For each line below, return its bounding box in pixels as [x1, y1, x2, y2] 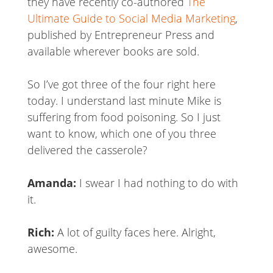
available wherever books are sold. [27, 44, 199, 59]
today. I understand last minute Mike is [27, 93, 221, 108]
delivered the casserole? [27, 143, 147, 158]
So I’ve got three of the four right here [27, 77, 216, 92]
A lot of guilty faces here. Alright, [57, 225, 216, 240]
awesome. [27, 241, 77, 257]
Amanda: [27, 175, 76, 191]
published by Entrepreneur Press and [27, 27, 214, 43]
